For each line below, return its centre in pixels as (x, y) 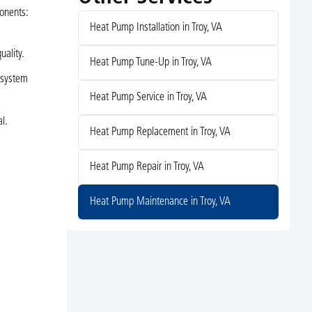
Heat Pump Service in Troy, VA (148, 98)
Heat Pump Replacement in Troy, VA (160, 133)
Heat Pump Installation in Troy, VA (156, 28)
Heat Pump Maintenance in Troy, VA (160, 202)
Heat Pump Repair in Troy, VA (147, 167)
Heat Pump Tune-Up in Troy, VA (150, 63)
